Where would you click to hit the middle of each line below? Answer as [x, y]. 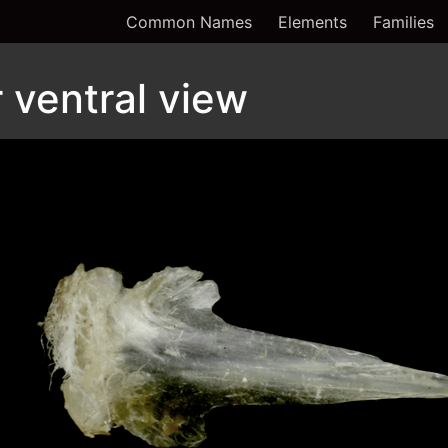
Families [403, 21]
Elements [312, 21]
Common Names [189, 21]
